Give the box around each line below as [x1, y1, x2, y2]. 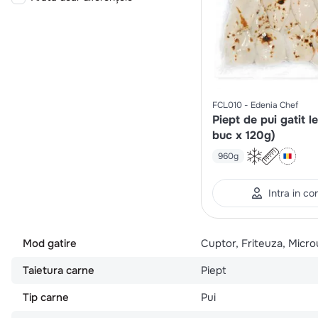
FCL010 [212, 99, 242, 111]
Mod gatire [23, 236, 77, 251]
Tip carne [23, 290, 69, 305]
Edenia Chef [250, 99, 298, 111]
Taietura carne [23, 263, 94, 278]
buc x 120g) [212, 127, 275, 143]
